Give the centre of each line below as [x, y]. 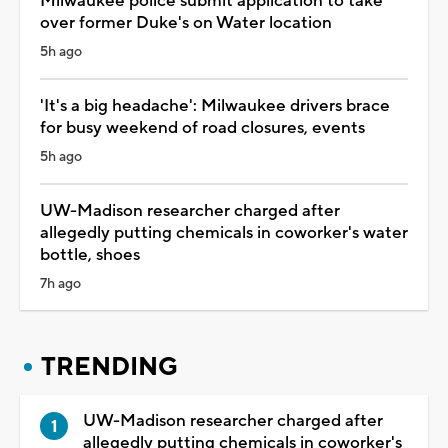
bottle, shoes [90, 254]
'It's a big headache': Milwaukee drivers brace [215, 105]
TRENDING [109, 366]
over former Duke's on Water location [186, 22]
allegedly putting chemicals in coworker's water [224, 232]
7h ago [60, 283]
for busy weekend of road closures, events [202, 127]
